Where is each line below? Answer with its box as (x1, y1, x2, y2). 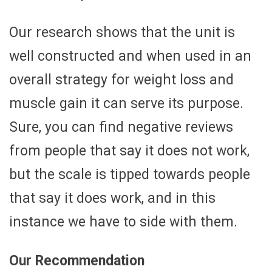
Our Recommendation (9, 253, 144, 270)
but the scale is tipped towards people (9, 166, 250, 183)
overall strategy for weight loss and (9, 72, 234, 89)
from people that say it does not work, (9, 143, 250, 160)
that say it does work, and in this (9, 190, 216, 207)
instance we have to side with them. (9, 214, 237, 231)
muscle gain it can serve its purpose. (9, 95, 243, 112)
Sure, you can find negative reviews (9, 119, 233, 136)
